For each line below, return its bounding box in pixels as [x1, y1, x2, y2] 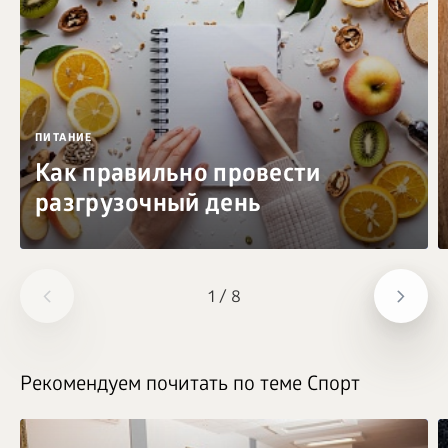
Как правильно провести [35, 161, 321, 192]
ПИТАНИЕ [35, 132, 93, 146]
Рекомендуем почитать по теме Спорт [20, 374, 360, 399]
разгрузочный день [35, 191, 262, 222]
